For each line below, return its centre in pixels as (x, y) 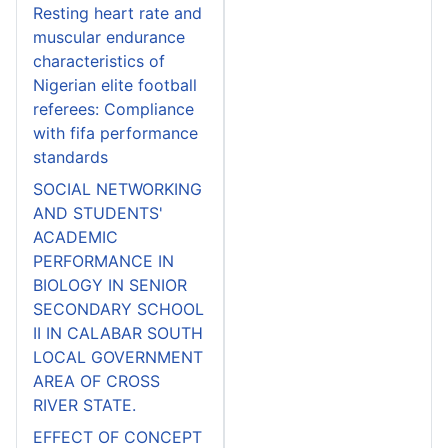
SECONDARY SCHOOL (118, 308)
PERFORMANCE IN (103, 260)
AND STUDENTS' (98, 212)
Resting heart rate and (117, 12)
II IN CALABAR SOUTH (118, 332)
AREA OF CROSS (96, 380)
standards (70, 156)
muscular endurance (109, 36)
